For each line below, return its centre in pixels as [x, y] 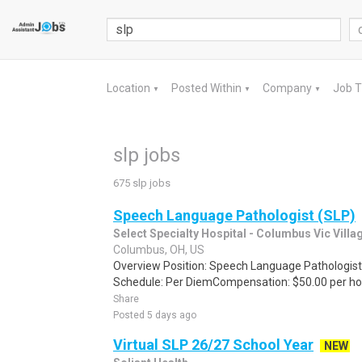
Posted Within [208, 88]
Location [130, 88]
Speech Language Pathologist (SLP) [234, 215]
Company [288, 88]
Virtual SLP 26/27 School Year [213, 345]
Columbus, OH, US [159, 250]
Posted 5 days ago [155, 315]
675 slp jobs [142, 183]
